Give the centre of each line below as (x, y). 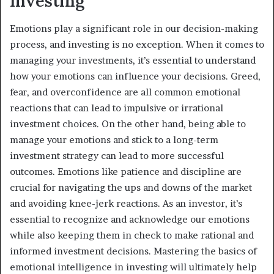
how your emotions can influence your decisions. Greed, (135, 76)
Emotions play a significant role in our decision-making (134, 28)
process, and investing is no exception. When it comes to (137, 44)
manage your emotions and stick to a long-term (114, 139)
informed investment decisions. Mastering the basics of (133, 251)
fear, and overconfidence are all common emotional (125, 92)
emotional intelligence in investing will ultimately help (133, 267)
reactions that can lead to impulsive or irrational (117, 108)
